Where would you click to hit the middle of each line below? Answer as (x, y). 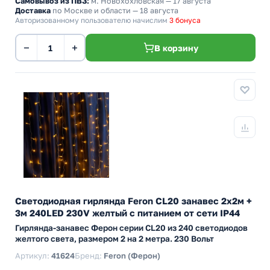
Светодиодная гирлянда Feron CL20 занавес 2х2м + (133, 201)
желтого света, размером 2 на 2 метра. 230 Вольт (115, 239)
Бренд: (89, 256)
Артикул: (33, 256)
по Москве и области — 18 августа (115, 11)
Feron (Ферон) (132, 256)
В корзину (176, 48)
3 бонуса (185, 20)
